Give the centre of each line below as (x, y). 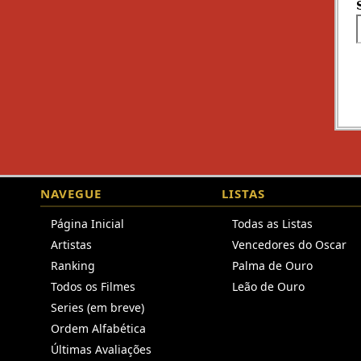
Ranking (73, 266)
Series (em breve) (98, 307)
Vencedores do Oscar (289, 245)
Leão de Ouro (268, 286)
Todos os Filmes (93, 286)
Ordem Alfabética (98, 328)
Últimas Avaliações (101, 349)
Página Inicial (87, 224)
